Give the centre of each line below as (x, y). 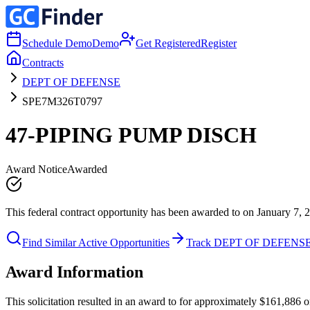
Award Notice (36, 169)
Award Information (74, 272)
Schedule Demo (57, 43)
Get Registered (168, 43)
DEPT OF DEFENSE (71, 82)
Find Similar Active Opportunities (96, 242)
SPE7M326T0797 (62, 101)
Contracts (43, 63)
